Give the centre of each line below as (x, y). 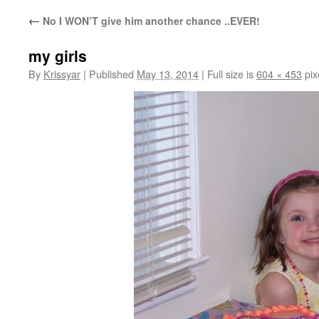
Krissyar (62, 74)
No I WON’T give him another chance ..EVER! (150, 21)
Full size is (230, 74)
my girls (58, 56)
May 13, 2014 (168, 74)
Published (111, 74)
